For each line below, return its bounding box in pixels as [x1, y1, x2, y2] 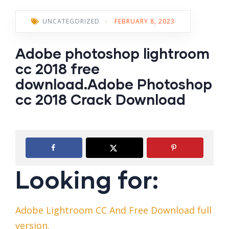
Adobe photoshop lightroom [15, 44, 210, 62]
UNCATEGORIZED [42, 17, 100, 26]
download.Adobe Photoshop [15, 75, 212, 93]
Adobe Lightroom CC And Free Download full [15, 204, 212, 217]
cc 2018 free [15, 60, 100, 78]
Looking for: [15, 164, 158, 194]
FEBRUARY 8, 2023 [114, 17, 175, 26]
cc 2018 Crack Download [15, 90, 186, 108]
